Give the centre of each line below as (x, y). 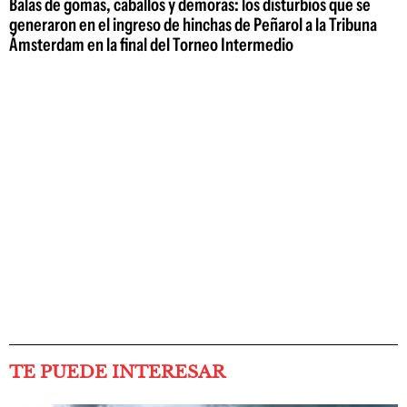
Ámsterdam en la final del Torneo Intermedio (151, 44)
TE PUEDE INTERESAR (117, 372)
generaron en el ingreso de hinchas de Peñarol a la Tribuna (193, 24)
